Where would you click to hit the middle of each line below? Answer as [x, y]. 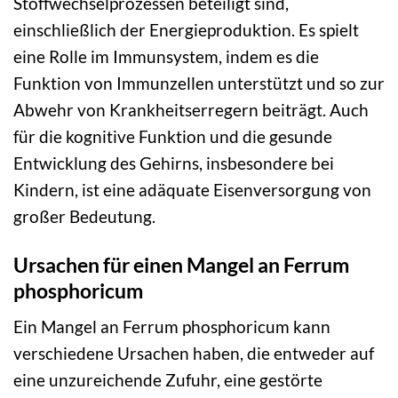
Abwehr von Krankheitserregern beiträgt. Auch [191, 109]
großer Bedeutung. [84, 216]
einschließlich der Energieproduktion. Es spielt [186, 29]
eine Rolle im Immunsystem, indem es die [166, 56]
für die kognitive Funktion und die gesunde [173, 136]
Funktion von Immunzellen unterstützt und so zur [199, 83]
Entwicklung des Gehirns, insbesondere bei [174, 163]
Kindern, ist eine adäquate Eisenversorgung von [192, 189]
